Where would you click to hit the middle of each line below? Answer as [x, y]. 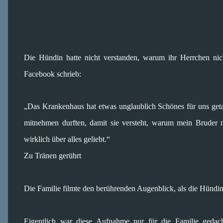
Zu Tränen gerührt [53, 155]
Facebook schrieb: [53, 74]
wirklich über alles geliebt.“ [67, 139]
